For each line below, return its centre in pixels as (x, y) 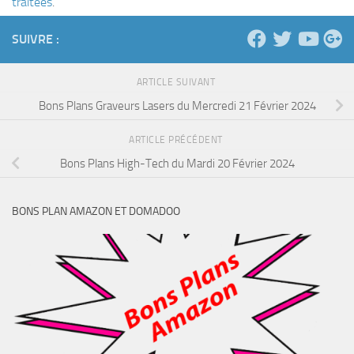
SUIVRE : (36, 40)
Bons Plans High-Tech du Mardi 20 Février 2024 (177, 163)
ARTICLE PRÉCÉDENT (177, 140)
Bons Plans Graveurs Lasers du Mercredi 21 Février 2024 (177, 105)
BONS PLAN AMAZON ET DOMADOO (96, 212)
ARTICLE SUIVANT (177, 83)
